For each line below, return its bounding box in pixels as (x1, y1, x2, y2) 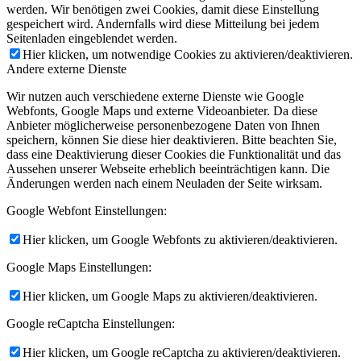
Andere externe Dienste (6, 61, 127, 76)
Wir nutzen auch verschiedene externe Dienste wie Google (6, 89, 304, 103)
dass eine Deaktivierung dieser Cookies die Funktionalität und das (6, 147, 341, 161)
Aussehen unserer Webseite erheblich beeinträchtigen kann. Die (6, 161, 330, 176)
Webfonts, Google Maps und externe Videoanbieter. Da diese (6, 103, 317, 118)
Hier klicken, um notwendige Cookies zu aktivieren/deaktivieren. (23, 47, 353, 61)
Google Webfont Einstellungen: (6, 203, 167, 218)
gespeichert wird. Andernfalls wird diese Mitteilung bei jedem (6, 16, 319, 31)
